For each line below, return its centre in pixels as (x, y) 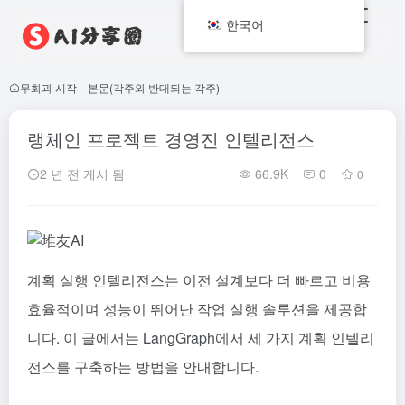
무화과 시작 (48, 87)
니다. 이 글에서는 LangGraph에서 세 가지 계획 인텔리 (201, 337)
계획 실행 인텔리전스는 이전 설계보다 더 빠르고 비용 (199, 279)
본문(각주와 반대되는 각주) (154, 87)
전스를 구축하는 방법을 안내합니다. (143, 366)
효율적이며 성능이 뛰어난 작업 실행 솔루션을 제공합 (197, 308)
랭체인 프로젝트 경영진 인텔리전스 (171, 139)
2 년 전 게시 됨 (82, 174)
